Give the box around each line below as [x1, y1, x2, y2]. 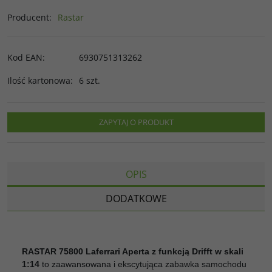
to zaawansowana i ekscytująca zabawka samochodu [39, 259, 246, 269]
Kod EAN [7, 51, 42, 63]
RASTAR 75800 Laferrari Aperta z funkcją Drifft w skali [22, 246, 243, 256]
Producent [7, 11, 49, 23]
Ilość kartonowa [7, 74, 70, 86]
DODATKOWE [105, 191, 167, 205]
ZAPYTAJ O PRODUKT [98, 116, 174, 127]
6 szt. [79, 74, 100, 86]
